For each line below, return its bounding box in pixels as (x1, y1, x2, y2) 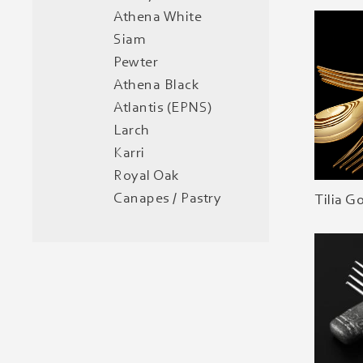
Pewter (113, 55, 158, 70)
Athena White (113, 10, 202, 25)
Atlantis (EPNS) (113, 100, 212, 116)
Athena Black (113, 78, 199, 93)
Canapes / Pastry (113, 191, 221, 207)
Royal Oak (113, 169, 180, 184)
